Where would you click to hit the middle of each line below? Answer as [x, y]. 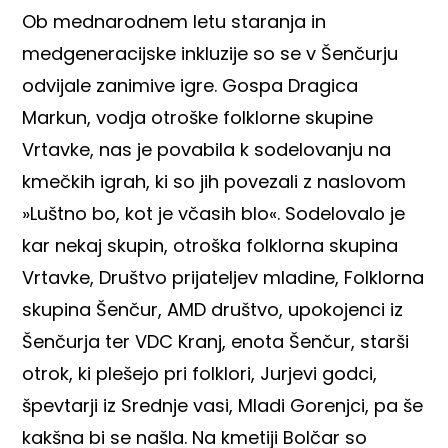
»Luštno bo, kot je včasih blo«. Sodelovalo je [214, 213]
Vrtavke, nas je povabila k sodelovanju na [207, 149]
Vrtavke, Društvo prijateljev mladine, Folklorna [223, 277]
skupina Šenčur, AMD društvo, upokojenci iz [213, 309]
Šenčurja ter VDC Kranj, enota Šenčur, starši [216, 341]
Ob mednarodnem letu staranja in [174, 21]
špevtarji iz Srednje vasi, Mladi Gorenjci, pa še [223, 405]
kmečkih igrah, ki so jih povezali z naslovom [214, 181]
